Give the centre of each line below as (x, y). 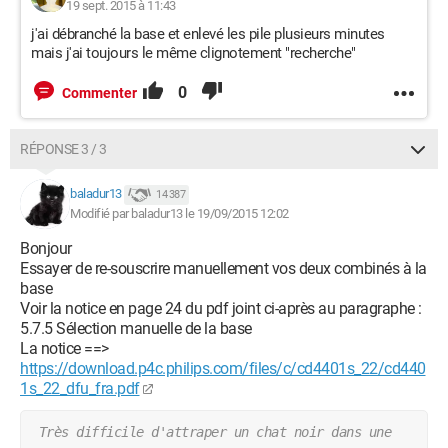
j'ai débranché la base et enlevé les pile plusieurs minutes (208, 34)
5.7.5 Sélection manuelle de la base (136, 328)
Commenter (99, 93)
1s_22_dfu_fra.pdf (80, 388)
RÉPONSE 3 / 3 (63, 149)
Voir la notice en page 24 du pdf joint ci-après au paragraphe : (221, 308)
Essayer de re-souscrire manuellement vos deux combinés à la (223, 268)
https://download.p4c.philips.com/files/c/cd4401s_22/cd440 (223, 368)
